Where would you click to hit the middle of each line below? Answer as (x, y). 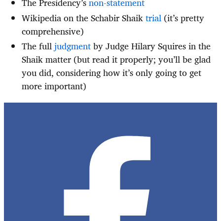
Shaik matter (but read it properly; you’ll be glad (116, 59)
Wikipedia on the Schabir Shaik (84, 18)
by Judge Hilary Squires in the (151, 46)
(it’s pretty (183, 18)
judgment (73, 46)
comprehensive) (53, 31)
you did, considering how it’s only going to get (111, 73)
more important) (54, 86)
